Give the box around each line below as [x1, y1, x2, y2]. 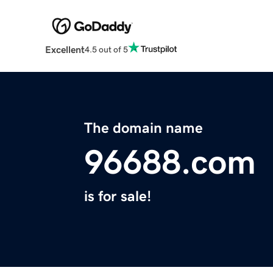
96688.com [84, 145, 256, 180]
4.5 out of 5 [84, 44, 128, 54]
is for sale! [84, 189, 151, 204]
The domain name [84, 121, 203, 136]
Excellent [44, 44, 85, 55]
